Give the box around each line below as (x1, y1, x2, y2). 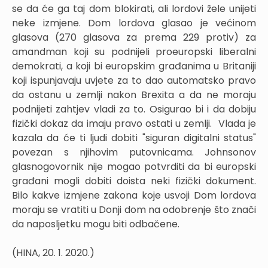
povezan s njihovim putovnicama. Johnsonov (12, 145, 256, 159)
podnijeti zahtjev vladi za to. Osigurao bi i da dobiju (12, 102, 256, 116)
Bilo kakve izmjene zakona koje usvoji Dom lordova (12, 188, 256, 202)
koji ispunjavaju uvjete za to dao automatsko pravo (12, 74, 256, 87)
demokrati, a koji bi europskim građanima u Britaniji (12, 59, 256, 73)
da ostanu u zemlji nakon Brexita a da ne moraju (12, 88, 256, 102)
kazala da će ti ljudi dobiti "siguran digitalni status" (12, 131, 256, 145)
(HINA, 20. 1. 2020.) (12, 246, 95, 260)
